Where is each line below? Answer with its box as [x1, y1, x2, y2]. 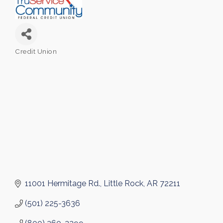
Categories [14, 52, 49, 61]
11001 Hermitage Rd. [25, 178, 100, 188]
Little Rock [104, 178, 143, 188]
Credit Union [15, 47, 57, 55]
